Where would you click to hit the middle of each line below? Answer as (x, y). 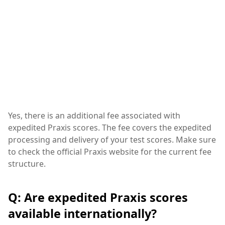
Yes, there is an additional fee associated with (94, 115)
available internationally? (82, 214)
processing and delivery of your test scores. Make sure (112, 139)
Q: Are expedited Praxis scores (98, 198)
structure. (27, 163)
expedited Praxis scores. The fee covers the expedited (110, 127)
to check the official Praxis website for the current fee (110, 151)
